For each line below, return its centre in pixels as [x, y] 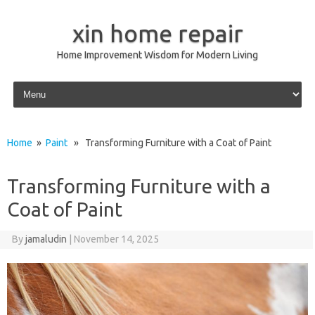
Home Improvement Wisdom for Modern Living [157, 55]
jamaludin [46, 239]
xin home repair [157, 33]
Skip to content [43, 84]
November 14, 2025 [116, 239]
